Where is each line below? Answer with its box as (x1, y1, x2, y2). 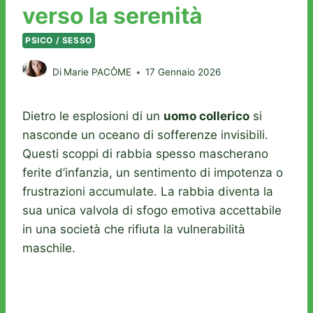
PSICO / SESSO (25, 34, 92, 45)
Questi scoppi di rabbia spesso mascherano (22, 147, 268, 161)
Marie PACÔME (64, 66, 132, 78)
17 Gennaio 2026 (145, 66, 221, 78)
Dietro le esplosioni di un (22, 109, 163, 124)
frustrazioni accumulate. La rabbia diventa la (22, 184, 273, 199)
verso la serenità (22, 1, 203, 29)
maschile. (22, 241, 75, 256)
